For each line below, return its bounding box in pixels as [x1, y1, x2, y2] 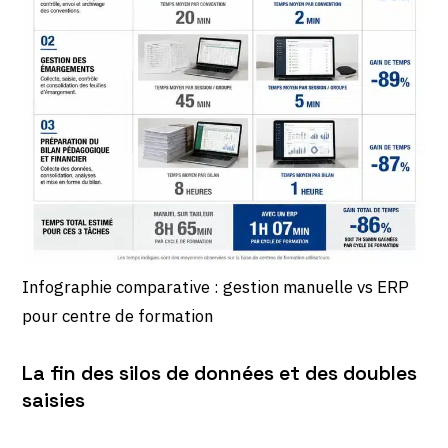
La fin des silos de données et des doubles [22, 360, 418, 386]
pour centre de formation [22, 305, 214, 328]
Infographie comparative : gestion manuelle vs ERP [22, 276, 410, 299]
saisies [22, 387, 86, 413]
